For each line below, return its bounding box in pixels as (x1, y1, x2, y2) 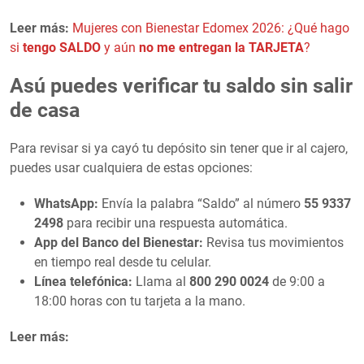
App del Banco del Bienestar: (34, 234, 203, 250)
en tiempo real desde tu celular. (34, 253, 211, 270)
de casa (10, 97, 80, 122)
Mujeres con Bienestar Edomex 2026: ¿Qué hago (72, 19, 349, 36)
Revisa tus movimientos (203, 234, 344, 250)
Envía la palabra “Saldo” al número (98, 195, 304, 211)
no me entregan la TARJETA (139, 39, 304, 55)
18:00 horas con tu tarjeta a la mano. (34, 292, 245, 309)
